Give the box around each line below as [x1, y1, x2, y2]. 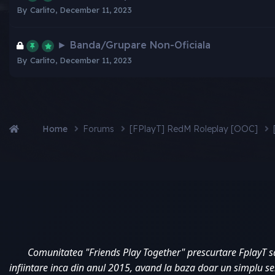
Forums [83, 123, 117, 134]
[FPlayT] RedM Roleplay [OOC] [130, 123, 260, 134]
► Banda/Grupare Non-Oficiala [57, 38, 211, 51]
